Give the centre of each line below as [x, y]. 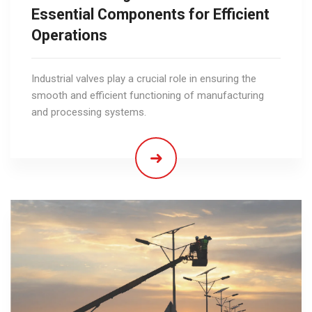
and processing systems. [89, 112]
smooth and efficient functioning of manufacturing [148, 95]
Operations [69, 35]
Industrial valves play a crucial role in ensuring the [144, 78]
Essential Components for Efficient [150, 14]
